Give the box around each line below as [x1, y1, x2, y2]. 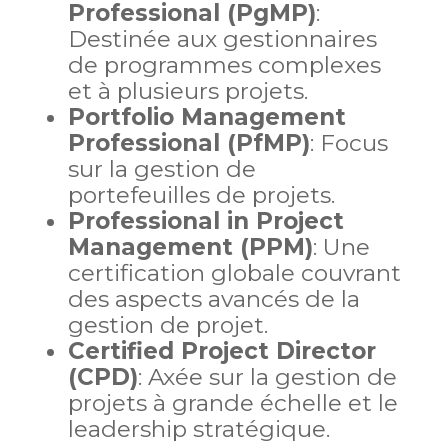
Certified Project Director [67, 337, 376, 365]
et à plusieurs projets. [67, 77, 308, 105]
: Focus [309, 129, 388, 157]
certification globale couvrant [67, 259, 401, 287]
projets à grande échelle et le [67, 389, 398, 417]
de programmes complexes [67, 51, 381, 79]
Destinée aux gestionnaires [67, 25, 377, 53]
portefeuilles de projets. [67, 181, 335, 209]
